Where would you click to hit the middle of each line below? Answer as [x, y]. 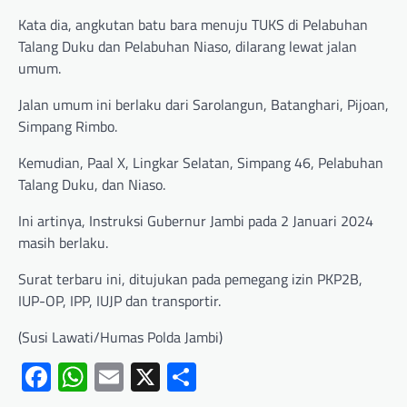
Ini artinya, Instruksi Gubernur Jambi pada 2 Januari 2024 [196, 221]
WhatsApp [151, 377]
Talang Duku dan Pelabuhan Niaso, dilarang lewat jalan [188, 47]
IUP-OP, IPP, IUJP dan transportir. [119, 301]
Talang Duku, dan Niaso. [92, 185]
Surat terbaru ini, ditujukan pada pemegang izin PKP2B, [190, 279]
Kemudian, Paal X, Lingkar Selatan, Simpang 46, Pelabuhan [201, 163]
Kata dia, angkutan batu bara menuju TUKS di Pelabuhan [193, 25]
